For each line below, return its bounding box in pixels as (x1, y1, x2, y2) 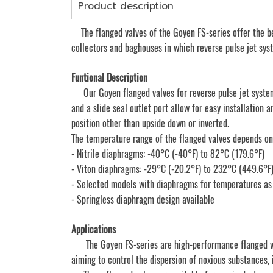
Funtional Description (71, 71, 150, 84)
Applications (71, 223, 118, 236)
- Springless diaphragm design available (71, 193, 214, 206)
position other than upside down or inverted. (71, 117, 229, 130)
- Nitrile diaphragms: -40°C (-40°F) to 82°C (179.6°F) (71, 147, 264, 160)
